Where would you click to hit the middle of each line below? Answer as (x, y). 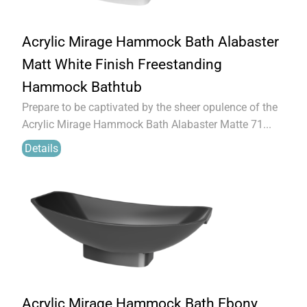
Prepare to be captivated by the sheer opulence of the (150, 107)
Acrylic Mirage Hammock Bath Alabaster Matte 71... (147, 124)
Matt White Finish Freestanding (122, 64)
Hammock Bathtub (82, 87)
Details (41, 148)
